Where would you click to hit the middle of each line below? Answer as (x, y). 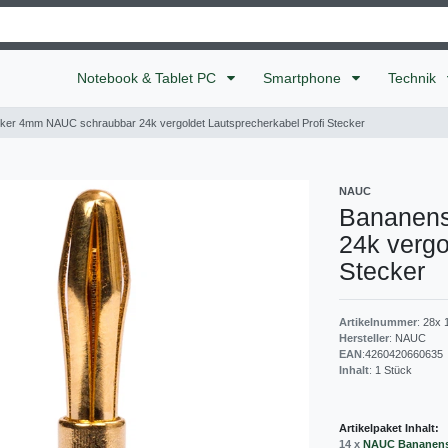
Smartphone (304, 77)
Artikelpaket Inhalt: (389, 427)
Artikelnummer (378, 321)
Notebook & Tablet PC (148, 77)
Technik (414, 77)
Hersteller (364, 337)
